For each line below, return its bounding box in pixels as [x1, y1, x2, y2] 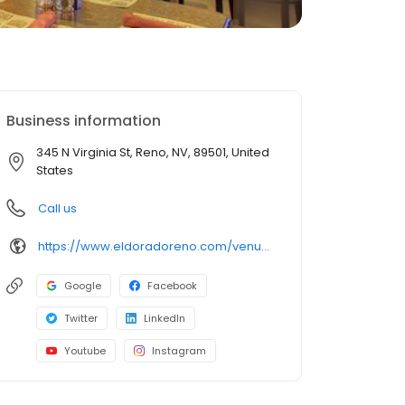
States [36, 162, 73, 179]
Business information [6, 110, 161, 131]
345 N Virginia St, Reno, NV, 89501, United [36, 144, 269, 161]
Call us [38, 200, 77, 217]
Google [64, 278, 101, 293]
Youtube [64, 344, 106, 358]
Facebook [147, 278, 197, 293]
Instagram [152, 344, 206, 358]
